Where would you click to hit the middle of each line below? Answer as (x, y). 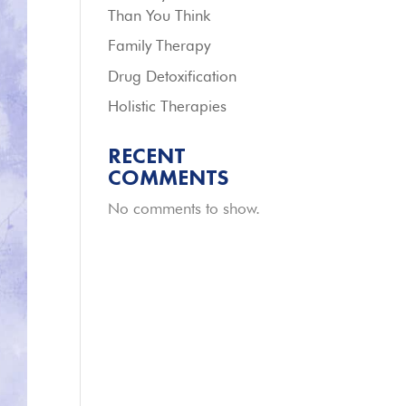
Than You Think (159, 15)
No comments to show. (184, 208)
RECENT (147, 155)
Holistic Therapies (168, 106)
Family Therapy (159, 45)
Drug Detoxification (173, 76)
